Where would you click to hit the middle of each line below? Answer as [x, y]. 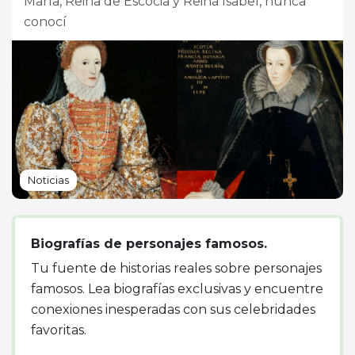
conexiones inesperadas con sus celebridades [173, 309]
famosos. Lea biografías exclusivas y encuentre [177, 288]
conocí [45, 21]
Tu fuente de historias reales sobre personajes [176, 268]
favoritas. [59, 330]
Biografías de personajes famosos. [149, 243]
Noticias [48, 180]
